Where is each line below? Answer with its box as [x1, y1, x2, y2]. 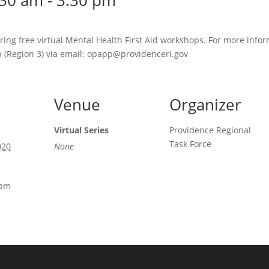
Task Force [169, 138, 212, 150]
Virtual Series [54, 124, 109, 136]
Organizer [169, 94, 242, 115]
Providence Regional [169, 124, 252, 136]
